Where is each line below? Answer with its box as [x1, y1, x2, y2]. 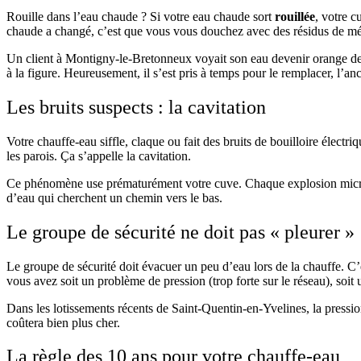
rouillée [275, 9, 315, 23]
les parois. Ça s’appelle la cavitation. [6, 148, 191, 163]
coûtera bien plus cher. [6, 315, 120, 330]
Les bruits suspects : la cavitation [6, 96, 266, 118]
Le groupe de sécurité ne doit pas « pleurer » [6, 221, 355, 243]
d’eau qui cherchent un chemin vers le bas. [6, 190, 222, 205]
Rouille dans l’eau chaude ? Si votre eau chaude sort [6, 9, 275, 23]
